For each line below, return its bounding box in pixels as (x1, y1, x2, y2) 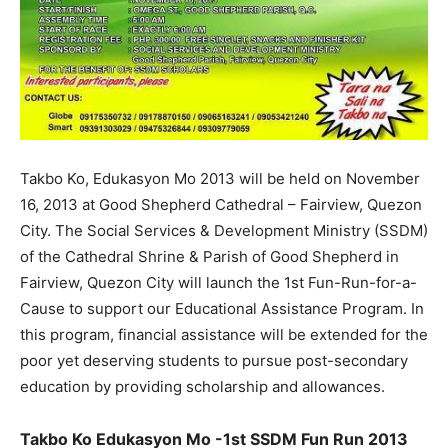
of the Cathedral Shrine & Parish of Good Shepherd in (20, 247, 399, 266)
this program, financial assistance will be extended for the (20, 325, 428, 344)
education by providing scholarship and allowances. (20, 377, 385, 396)
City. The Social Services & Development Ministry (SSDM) (20, 221, 428, 240)
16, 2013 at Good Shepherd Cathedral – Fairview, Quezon (20, 195, 422, 214)
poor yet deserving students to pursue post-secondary (20, 351, 408, 370)
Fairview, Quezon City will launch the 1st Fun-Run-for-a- (20, 273, 417, 292)
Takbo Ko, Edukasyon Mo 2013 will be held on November (20, 169, 420, 188)
